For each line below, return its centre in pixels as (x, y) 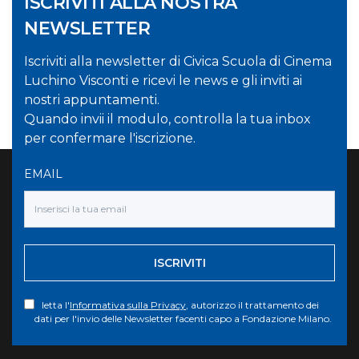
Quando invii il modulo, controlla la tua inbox (167, 119)
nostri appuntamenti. (92, 100)
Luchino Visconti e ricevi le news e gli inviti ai (163, 81)
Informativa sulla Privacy (128, 305)
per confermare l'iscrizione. (110, 138)
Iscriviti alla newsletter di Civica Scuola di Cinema (178, 61)
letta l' (52, 305)
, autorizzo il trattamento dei (252, 305)
